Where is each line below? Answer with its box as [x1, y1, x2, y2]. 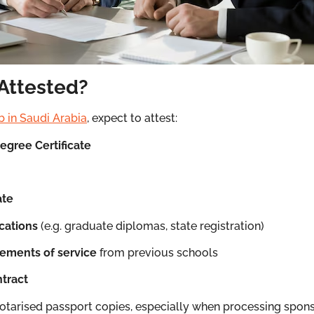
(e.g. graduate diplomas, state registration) [38, 219, 264, 233]
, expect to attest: [87, 111, 177, 125]
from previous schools [97, 246, 218, 260]
